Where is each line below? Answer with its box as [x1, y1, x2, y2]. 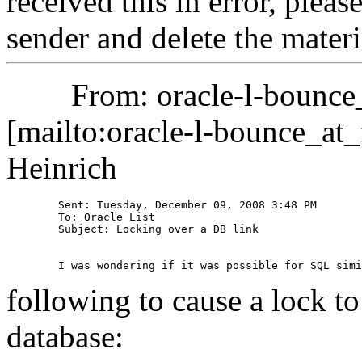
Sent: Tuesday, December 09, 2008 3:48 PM [6, 198, 58, 211]
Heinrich [6, 149, 117, 185]
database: [6, 318, 196, 354]
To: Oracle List [6, 210, 58, 223]
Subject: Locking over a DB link [6, 222, 58, 235]
